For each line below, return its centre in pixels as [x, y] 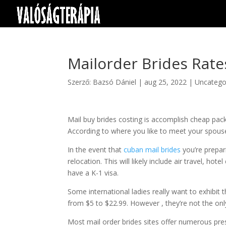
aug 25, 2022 [166, 82]
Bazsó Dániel [115, 82]
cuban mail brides [152, 150]
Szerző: [80, 82]
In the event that [96, 150]
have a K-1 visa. [93, 173]
